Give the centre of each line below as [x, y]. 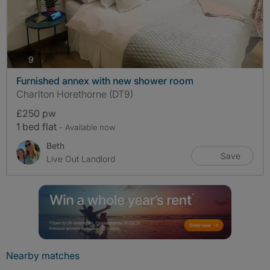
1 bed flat [38, 127]
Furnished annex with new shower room [105, 81]
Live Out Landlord [81, 159]
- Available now [87, 127]
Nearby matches [43, 256]
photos [46, 58]
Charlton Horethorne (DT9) [75, 94]
